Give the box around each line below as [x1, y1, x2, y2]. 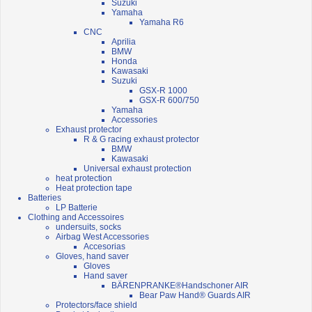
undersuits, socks [56, 222, 121, 233]
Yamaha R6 [139, 17, 184, 28]
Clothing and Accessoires [28, 212, 124, 223]
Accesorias [84, 242, 125, 252]
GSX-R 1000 [139, 86, 187, 96]
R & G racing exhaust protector [84, 134, 199, 145]
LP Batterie [56, 203, 97, 213]
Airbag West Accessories [56, 232, 149, 242]
